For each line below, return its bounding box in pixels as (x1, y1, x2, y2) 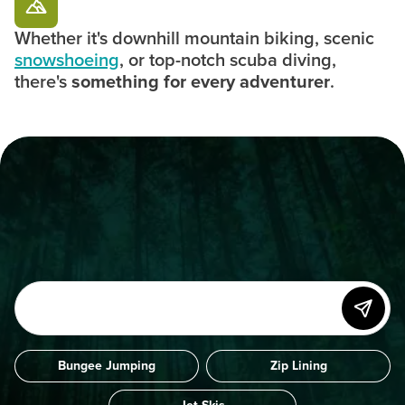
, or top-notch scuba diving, (119, 50, 336, 71)
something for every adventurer (71, 71, 330, 93)
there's (14, 71, 71, 93)
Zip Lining (269, 358, 327, 373)
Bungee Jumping (58, 358, 155, 373)
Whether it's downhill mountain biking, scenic (14, 28, 374, 50)
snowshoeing (14, 50, 119, 71)
